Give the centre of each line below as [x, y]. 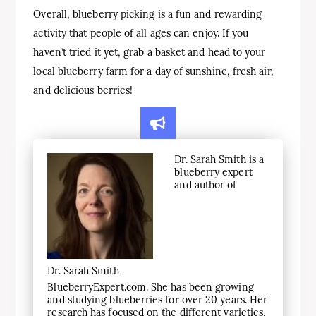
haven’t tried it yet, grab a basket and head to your [150, 52]
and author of [206, 185]
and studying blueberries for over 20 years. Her [158, 300]
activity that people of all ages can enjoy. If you [141, 33]
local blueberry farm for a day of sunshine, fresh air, [153, 71]
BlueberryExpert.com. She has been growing [151, 287]
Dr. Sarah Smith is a [219, 159]
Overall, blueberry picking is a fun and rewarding [148, 14]
